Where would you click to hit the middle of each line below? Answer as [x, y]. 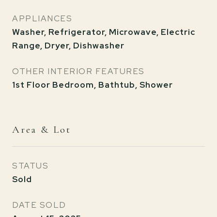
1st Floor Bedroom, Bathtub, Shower [93, 85]
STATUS [30, 166]
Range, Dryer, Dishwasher [68, 46]
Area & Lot [42, 130]
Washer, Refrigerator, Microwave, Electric [104, 32]
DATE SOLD [39, 205]
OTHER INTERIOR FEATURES [78, 71]
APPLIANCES [42, 18]
